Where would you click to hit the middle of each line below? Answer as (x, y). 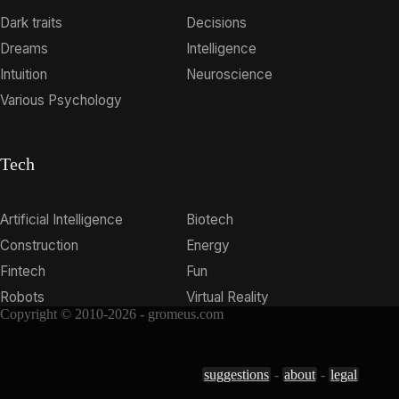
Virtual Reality (228, 297)
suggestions (237, 375)
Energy (208, 246)
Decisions (217, 23)
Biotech (210, 220)
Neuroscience (230, 75)
